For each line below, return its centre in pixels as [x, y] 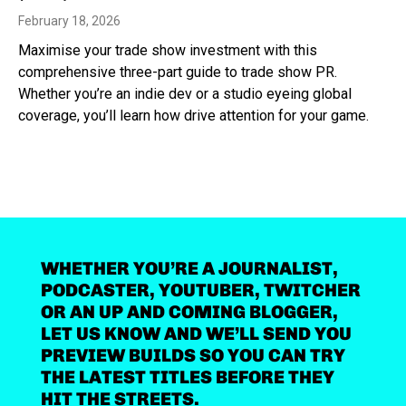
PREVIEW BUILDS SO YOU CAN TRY [193, 356]
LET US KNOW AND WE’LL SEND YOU [196, 334]
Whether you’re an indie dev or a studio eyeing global [185, 93]
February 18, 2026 [69, 20]
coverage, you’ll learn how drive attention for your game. [193, 115]
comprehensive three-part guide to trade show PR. [178, 72]
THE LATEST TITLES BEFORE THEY [187, 377]
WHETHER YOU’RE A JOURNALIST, [189, 269]
